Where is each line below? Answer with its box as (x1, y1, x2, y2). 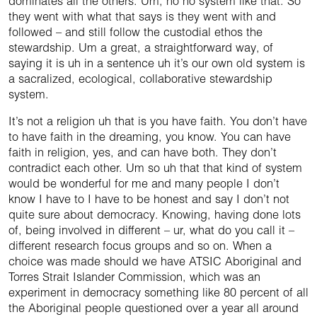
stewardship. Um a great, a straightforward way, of (8, 40, 273, 55)
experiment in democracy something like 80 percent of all (8, 285, 309, 300)
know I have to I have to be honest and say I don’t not (8, 192, 289, 207)
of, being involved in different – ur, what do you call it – (8, 223, 294, 238)
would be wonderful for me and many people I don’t (8, 176, 279, 191)
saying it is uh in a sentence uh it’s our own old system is (8, 56, 305, 71)
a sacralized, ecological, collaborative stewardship (8, 71, 272, 86)
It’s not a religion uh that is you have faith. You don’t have (8, 114, 307, 129)
